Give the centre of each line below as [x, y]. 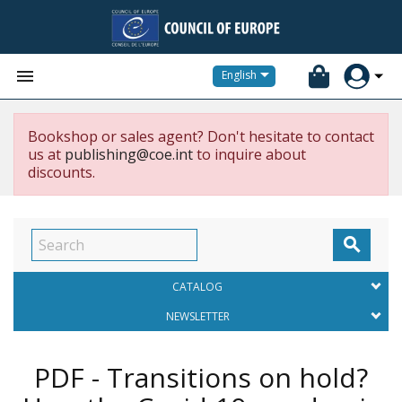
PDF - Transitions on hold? [201, 377]
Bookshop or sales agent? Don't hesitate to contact [201, 136]
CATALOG [197, 287]
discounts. [61, 172]
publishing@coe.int [129, 154]
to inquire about [249, 154]
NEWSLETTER [197, 316]
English [239, 75]
